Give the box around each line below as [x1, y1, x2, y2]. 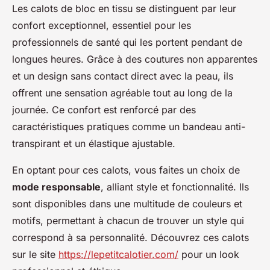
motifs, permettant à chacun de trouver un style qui [12, 214, 244, 227]
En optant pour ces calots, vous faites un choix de [12, 163, 240, 176]
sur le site [12, 248, 58, 260]
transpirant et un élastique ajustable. [12, 137, 175, 149]
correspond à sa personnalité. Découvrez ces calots [12, 231, 249, 243]
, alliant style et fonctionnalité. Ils [101, 180, 249, 193]
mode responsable [12, 180, 101, 193]
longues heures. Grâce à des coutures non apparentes [12, 52, 257, 65]
